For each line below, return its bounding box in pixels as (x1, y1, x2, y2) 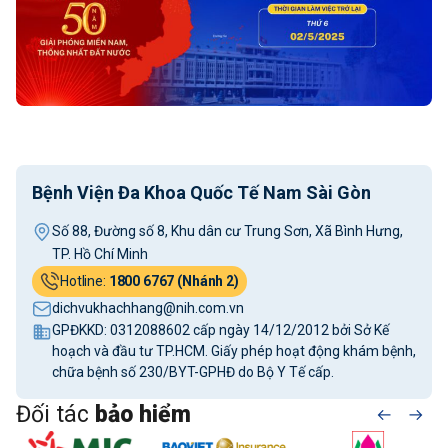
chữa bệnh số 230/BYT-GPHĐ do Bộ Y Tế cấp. (52, 363, 334, 380)
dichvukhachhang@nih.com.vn (52, 299, 244, 316)
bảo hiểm (89, 400, 191, 428)
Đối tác (16, 400, 89, 428)
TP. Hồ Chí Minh (52, 245, 148, 262)
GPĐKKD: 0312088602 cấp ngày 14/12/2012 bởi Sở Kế (52, 321, 389, 338)
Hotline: (60, 272, 109, 289)
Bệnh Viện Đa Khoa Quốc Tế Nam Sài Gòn (32, 181, 371, 203)
